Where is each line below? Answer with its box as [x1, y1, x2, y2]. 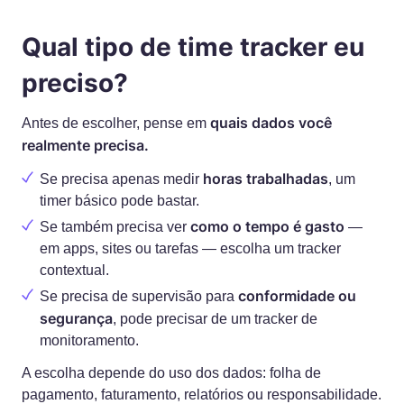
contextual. [40, 262, 109, 278]
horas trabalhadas [203, 170, 328, 188]
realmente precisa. [22, 136, 149, 154]
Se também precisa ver [40, 219, 190, 234]
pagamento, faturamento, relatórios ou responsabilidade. [22, 387, 381, 402]
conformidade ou [238, 287, 356, 305]
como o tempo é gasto [190, 217, 344, 235]
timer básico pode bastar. [40, 193, 199, 208]
